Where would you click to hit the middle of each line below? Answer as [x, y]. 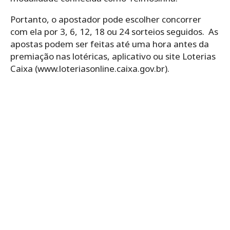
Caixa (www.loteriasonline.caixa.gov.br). [90, 68]
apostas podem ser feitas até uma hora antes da [110, 44]
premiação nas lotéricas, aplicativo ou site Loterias [113, 56]
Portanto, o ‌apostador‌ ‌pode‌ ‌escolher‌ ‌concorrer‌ [106, 19]
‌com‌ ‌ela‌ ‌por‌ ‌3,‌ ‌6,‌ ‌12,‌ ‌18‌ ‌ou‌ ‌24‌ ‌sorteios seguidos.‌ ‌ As [114, 31]
